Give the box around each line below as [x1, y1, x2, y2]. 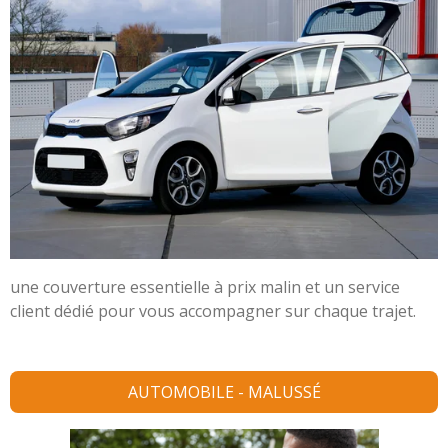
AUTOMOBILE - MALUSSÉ [127, 380, 321, 403]
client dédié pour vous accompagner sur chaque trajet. [10, 300, 416, 323]
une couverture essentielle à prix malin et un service [10, 276, 400, 299]
